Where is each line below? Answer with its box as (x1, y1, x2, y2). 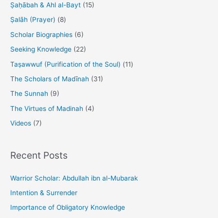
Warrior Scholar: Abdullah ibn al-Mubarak (10, 174, 138, 182)
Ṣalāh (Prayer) (10, 16, 56, 24)
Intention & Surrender (10, 189, 78, 197)
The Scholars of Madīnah (10, 74, 90, 83)
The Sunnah (10, 90, 49, 98)
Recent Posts (10, 149, 68, 162)
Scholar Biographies (10, 30, 73, 38)
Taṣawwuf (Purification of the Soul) (10, 60, 121, 68)
